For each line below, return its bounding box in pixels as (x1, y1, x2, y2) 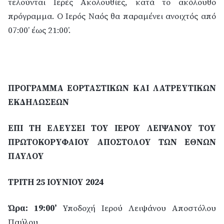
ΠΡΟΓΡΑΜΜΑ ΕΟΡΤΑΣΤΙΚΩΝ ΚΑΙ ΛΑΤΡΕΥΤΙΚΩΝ (8, 82, 216, 94)
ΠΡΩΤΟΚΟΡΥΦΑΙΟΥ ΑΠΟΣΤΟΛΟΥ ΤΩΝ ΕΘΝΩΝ (8, 136, 216, 148)
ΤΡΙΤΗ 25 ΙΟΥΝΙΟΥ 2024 (8, 176, 103, 188)
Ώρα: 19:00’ (8, 202, 56, 214)
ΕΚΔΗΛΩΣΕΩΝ (8, 96, 69, 108)
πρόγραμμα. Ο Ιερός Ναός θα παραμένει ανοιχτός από (8, 10, 216, 22)
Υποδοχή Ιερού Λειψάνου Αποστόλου (56, 202, 216, 214)
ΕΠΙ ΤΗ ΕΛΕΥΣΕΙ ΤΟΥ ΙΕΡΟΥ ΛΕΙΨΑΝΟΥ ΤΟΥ (8, 122, 216, 134)
